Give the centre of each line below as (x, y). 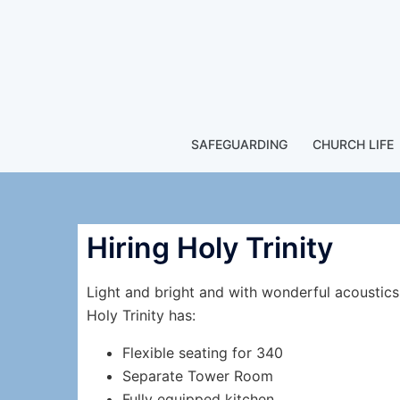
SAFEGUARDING (239, 144)
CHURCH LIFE (353, 144)
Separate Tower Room (198, 376)
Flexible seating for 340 (203, 353)
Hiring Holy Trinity (210, 248)
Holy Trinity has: (141, 315)
